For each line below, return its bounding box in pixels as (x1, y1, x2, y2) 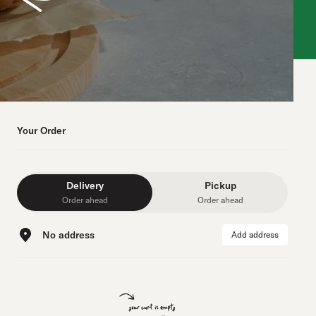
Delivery (66, 179, 104, 192)
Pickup (204, 179, 236, 192)
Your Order (17, 124, 66, 137)
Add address (231, 229, 279, 240)
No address (42, 229, 95, 241)
